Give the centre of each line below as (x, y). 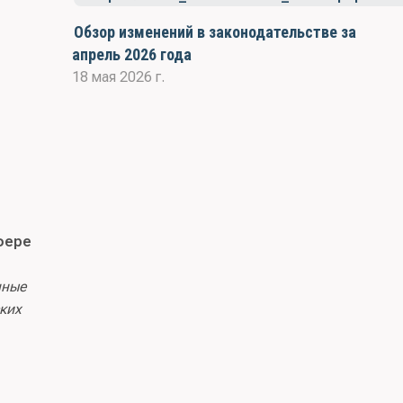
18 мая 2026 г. (118, 77)
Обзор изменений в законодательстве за (215, 32)
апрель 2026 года (132, 54)
